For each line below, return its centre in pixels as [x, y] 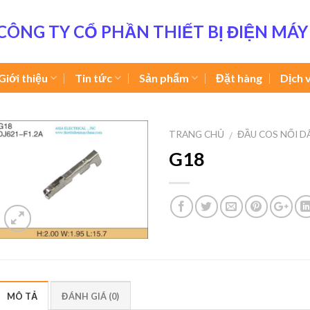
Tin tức [93, 77]
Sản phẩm [164, 77]
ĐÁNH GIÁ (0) [91, 296]
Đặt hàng [239, 77]
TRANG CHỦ [196, 134]
